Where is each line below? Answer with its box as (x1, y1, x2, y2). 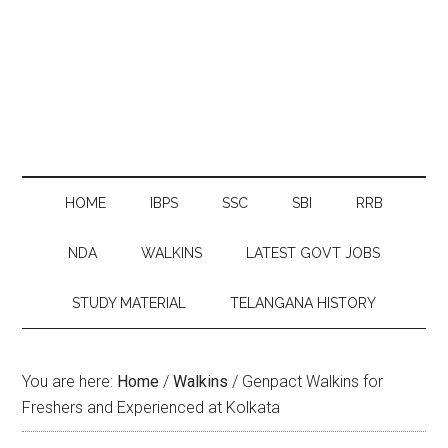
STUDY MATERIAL (72, 295, 186, 311)
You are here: (22, 372, 118, 391)
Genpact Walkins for (238, 372, 384, 391)
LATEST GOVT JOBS (246, 245, 380, 261)
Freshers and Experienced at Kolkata (22, 398, 281, 417)
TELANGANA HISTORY (230, 295, 376, 311)
